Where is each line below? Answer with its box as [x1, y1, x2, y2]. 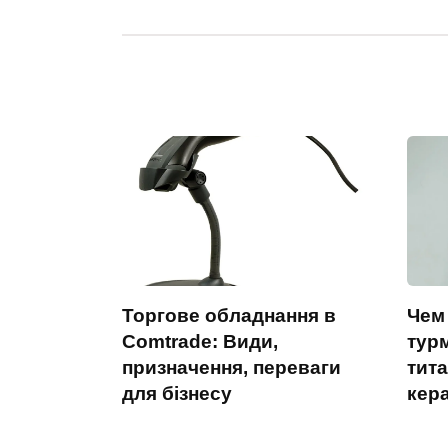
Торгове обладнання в [122, 304, 336, 326]
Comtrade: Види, [122, 330, 278, 352]
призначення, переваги [122, 356, 341, 378]
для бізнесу [122, 382, 232, 404]
